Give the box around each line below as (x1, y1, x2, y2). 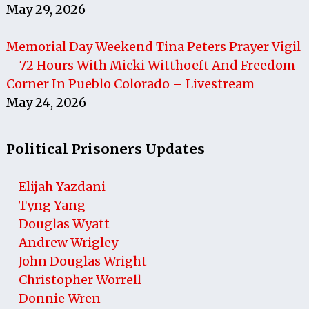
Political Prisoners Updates (6, 140, 205, 157)
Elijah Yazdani (18, 178, 106, 195)
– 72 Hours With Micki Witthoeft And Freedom (6, 57, 295, 73)
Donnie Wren (18, 290, 101, 306)
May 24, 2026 (6, 94, 86, 110)
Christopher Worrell (18, 271, 141, 288)
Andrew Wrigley (18, 234, 118, 250)
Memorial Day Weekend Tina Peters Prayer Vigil (6, 38, 301, 54)
